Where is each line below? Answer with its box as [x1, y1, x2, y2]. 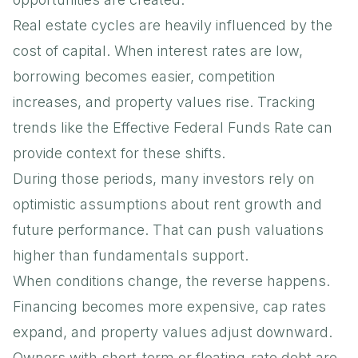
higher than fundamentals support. [13, 246, 249, 264]
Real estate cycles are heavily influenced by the [13, 16, 332, 34]
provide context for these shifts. [13, 144, 225, 161]
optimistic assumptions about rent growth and [13, 195, 322, 213]
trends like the [13, 118, 113, 136]
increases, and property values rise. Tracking [13, 93, 316, 110]
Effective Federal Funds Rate [113, 118, 304, 136]
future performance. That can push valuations [13, 221, 324, 238]
